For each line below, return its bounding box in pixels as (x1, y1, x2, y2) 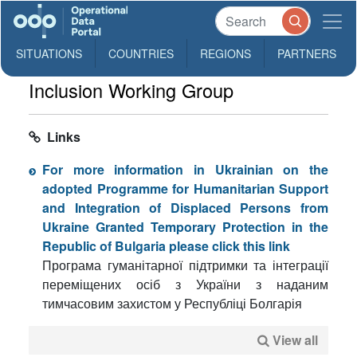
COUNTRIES (108, 45, 174, 61)
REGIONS (200, 45, 251, 61)
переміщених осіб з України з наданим (42, 275, 328, 293)
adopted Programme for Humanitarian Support (42, 179, 328, 198)
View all (273, 331, 318, 349)
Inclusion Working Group (29, 76, 233, 104)
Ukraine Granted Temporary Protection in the (42, 218, 328, 236)
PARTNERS (277, 45, 336, 61)
